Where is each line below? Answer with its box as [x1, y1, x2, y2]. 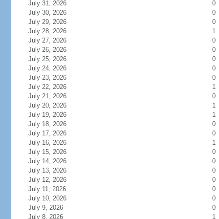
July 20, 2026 [28, 102, 78, 109]
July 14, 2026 [28, 157, 78, 165]
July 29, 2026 [28, 18, 78, 25]
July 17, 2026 [28, 130, 78, 137]
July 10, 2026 [28, 195, 78, 202]
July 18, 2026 [28, 120, 78, 128]
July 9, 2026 [28, 204, 75, 211]
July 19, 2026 [28, 111, 78, 118]
